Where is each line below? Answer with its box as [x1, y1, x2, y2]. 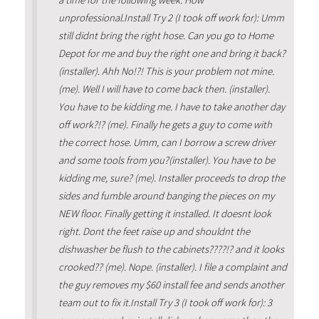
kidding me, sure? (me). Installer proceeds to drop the [58, 171, 285, 184]
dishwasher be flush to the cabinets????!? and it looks [58, 242, 284, 256]
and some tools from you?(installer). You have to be [58, 153, 275, 167]
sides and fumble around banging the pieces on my [58, 189, 274, 202]
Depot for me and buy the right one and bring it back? [58, 46, 286, 60]
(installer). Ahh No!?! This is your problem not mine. [58, 64, 274, 78]
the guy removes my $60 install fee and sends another [58, 278, 284, 291]
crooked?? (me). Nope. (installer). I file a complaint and [58, 260, 287, 273]
